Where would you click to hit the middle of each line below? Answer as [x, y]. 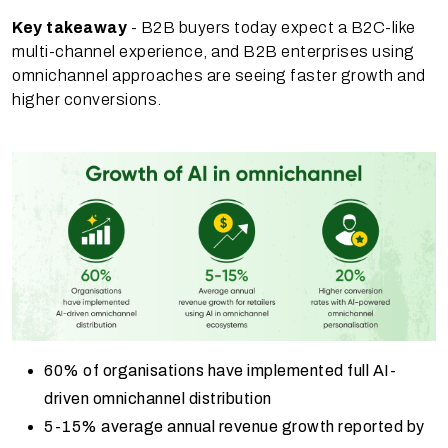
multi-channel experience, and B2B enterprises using [213, 51]
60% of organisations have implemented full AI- [220, 370]
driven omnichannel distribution [158, 398]
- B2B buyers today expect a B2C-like [271, 27]
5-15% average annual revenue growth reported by [234, 426]
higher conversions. [87, 99]
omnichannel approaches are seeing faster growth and [219, 75]
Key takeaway [69, 27]
